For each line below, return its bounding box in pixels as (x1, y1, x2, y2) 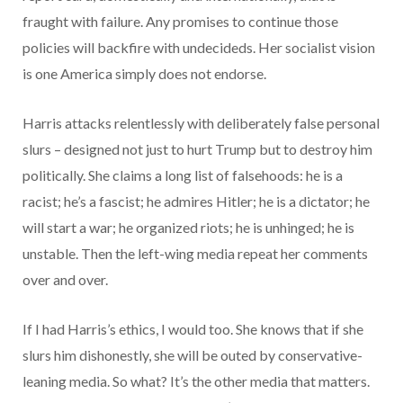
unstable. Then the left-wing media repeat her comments (22, 244, 368, 262)
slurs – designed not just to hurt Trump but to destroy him (22, 139, 372, 157)
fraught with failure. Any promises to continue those (22, 12, 338, 30)
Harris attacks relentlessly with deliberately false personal (22, 113, 380, 131)
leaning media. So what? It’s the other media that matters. (22, 372, 370, 390)
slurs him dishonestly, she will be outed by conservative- (22, 345, 363, 363)
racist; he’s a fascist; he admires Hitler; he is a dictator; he (22, 192, 370, 210)
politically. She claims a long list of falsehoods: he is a (22, 166, 343, 184)
